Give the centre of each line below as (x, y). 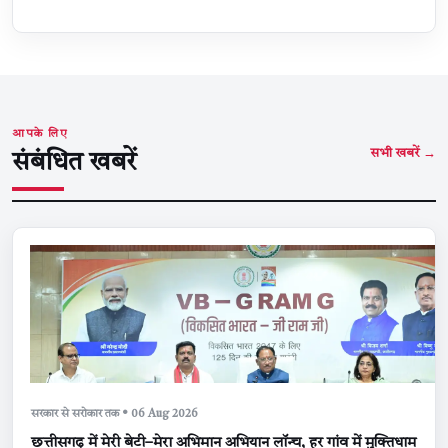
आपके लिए (40, 133)
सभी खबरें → (403, 153)
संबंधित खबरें (74, 162)
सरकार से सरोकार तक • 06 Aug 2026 (114, 413)
